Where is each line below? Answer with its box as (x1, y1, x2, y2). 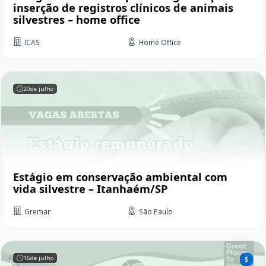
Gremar (24, 207, 50, 217)
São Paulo (139, 207, 173, 217)
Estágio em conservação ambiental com (13, 170, 227, 185)
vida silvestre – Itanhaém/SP (13, 182, 167, 197)
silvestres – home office (13, 12, 140, 27)
